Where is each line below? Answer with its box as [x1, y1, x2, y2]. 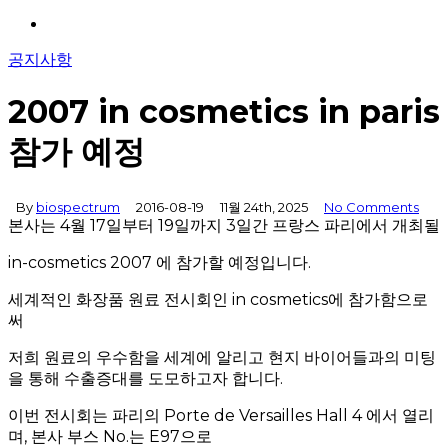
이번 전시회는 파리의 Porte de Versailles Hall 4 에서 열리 [8, 405, 434, 425]
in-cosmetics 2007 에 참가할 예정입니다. [8, 252, 311, 272]
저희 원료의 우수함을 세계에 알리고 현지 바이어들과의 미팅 [8, 347, 436, 367]
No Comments [324, 198, 419, 215]
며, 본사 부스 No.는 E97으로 [8, 426, 212, 446]
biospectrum [36, 198, 120, 215]
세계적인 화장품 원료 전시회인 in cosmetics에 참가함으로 [8, 289, 428, 309]
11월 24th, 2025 [220, 198, 308, 215]
